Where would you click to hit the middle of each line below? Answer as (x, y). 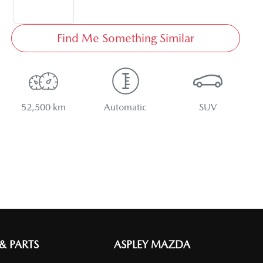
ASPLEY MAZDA (152, 244)
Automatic (126, 107)
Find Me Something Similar (125, 38)
